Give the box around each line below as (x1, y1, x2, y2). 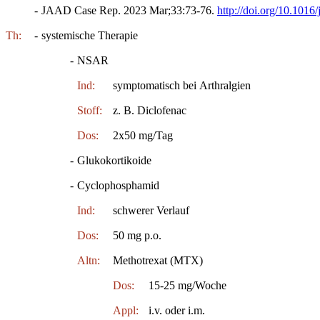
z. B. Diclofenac (113, 104, 186, 116)
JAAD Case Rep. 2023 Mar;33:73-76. (41, 4, 217, 16)
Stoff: (77, 104, 102, 116)
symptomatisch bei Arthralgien (113, 79, 251, 91)
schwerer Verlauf (113, 204, 189, 216)
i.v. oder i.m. (149, 304, 205, 316)
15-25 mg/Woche (149, 279, 226, 291)
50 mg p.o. (113, 229, 161, 241)
